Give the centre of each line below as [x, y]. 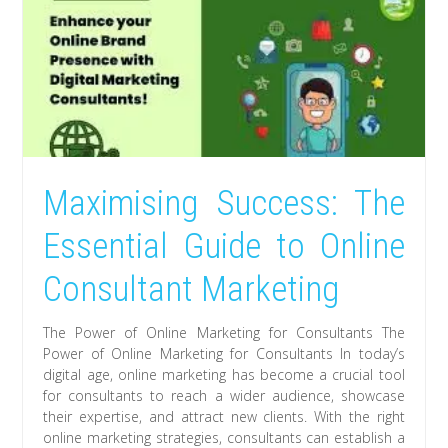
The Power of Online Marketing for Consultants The [224, 332]
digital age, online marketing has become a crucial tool [224, 374]
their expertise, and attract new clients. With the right [224, 416]
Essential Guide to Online [224, 246]
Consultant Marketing [191, 289]
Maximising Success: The [224, 203]
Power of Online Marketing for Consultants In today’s [224, 353]
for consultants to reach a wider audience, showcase [224, 395]
